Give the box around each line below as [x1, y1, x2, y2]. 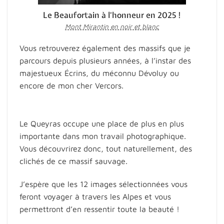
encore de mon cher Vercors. [19, 81, 123, 90]
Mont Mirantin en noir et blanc [65, 22, 159, 30]
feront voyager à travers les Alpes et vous [19, 191, 171, 201]
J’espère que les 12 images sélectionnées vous [19, 179, 187, 188]
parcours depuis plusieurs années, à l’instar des [19, 56, 191, 65]
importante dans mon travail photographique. [19, 131, 186, 140]
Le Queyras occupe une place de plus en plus [19, 118, 184, 128]
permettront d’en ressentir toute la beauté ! [19, 204, 179, 213]
